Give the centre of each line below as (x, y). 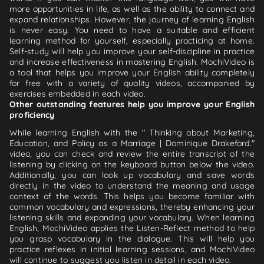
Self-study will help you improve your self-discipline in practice (132, 51)
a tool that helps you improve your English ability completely (132, 72)
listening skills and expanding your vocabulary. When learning (132, 217)
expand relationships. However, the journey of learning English (132, 19)
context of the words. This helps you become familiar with (132, 196)
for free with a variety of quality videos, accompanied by (132, 83)
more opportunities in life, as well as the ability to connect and (132, 9)
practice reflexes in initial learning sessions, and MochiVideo (132, 249)
